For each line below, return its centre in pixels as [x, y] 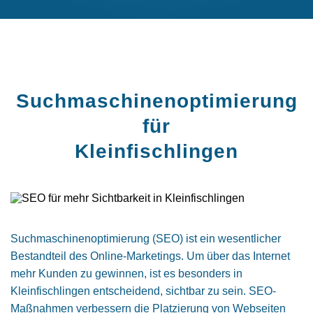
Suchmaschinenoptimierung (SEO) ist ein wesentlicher [146, 239]
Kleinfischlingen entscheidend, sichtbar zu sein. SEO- [143, 291]
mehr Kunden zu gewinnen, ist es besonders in [126, 274]
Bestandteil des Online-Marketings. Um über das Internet [150, 256]
